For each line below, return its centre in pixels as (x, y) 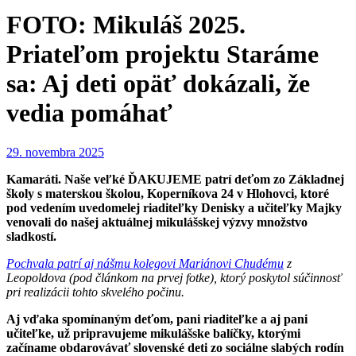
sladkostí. (31, 236)
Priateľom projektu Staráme (163, 54)
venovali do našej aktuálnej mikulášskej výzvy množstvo (157, 222)
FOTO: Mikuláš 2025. (126, 25)
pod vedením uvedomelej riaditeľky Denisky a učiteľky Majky (174, 207)
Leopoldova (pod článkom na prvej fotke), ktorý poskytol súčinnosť (174, 277)
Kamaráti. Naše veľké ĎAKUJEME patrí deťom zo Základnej (175, 179)
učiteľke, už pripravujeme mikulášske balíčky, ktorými (153, 333)
